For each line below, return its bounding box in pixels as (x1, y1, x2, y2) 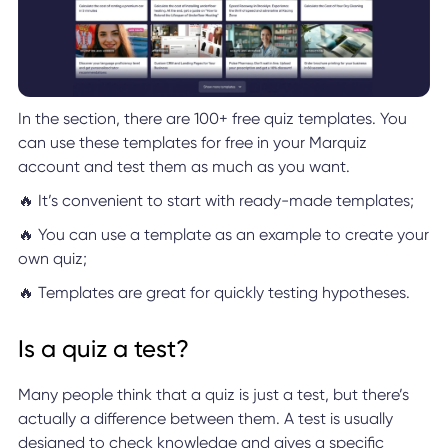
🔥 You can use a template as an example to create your (17, 225, 429, 245)
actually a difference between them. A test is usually (17, 409, 393, 429)
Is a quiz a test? (17, 335, 189, 364)
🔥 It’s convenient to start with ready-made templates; (17, 191, 414, 211)
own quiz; (17, 249, 87, 269)
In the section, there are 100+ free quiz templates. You (17, 109, 407, 129)
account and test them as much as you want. (17, 157, 350, 177)
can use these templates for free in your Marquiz (17, 133, 367, 153)
